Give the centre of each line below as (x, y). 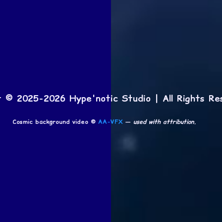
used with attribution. (165, 121)
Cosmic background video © (55, 121)
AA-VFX (111, 121)
